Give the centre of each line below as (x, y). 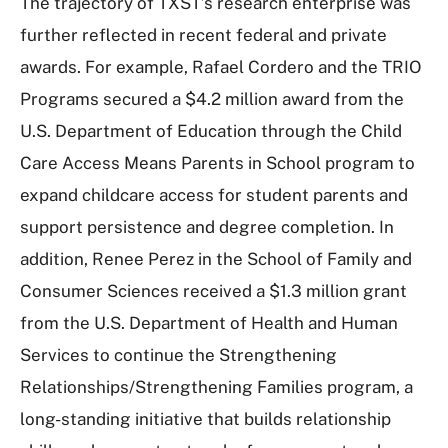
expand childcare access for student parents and (214, 195)
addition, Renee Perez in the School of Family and (216, 259)
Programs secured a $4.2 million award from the (212, 99)
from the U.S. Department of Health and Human (209, 323)
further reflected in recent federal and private (203, 35)
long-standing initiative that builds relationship (205, 419)
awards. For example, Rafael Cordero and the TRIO (220, 67)
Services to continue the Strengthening (178, 355)
